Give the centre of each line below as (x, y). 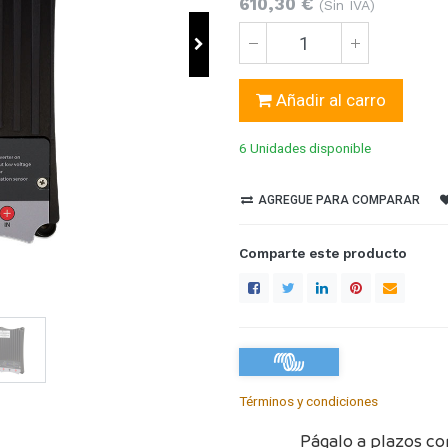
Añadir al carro (329, 100)
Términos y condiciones (308, 401)
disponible (340, 148)
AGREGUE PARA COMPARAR (337, 199)
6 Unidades (274, 148)
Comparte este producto (323, 252)
